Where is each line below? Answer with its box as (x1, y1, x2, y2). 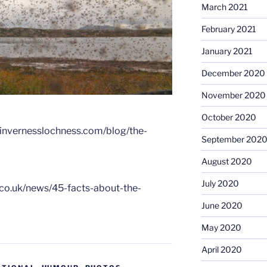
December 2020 (201, 68, 265, 79)
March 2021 (201, 2, 248, 13)
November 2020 (201, 90, 266, 101)
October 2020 (201, 112, 256, 123)
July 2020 (201, 178, 239, 189)
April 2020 (201, 244, 242, 255)
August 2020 (201, 156, 252, 167)
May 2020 (201, 222, 241, 233)
